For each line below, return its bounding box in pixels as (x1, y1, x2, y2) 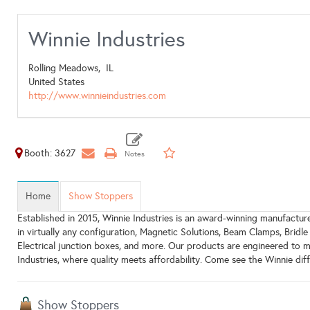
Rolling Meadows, (28, 62, 106, 74)
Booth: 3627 (24, 147, 75, 159)
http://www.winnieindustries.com (28, 90, 166, 102)
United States (28, 76, 84, 88)
